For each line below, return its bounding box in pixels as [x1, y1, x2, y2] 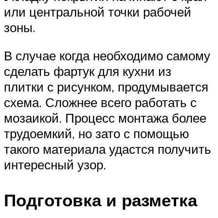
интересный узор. [4, 156, 106, 172]
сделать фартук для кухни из [4, 63, 171, 79]
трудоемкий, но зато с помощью [4, 125, 189, 141]
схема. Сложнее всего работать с [4, 94, 197, 110]
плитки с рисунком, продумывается [4, 78, 208, 94]
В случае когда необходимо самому [4, 47, 210, 63]
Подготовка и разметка [4, 189, 197, 211]
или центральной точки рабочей [4, 4, 191, 20]
